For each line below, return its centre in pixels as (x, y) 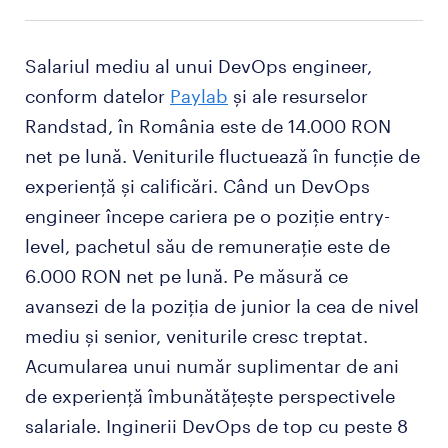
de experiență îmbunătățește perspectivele (210, 396)
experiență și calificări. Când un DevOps (197, 186)
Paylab (199, 96)
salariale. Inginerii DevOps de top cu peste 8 (216, 426)
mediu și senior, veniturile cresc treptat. (196, 336)
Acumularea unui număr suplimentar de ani (212, 366)
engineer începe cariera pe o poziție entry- (207, 216)
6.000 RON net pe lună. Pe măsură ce (186, 276)
